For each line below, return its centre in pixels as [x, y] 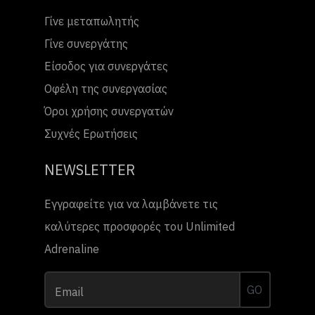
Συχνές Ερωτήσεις [91, 134]
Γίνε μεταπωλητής [92, 21]
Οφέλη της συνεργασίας [106, 89]
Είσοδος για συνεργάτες [106, 66]
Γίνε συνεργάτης [86, 44]
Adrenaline [72, 249]
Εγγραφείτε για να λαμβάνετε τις [131, 204]
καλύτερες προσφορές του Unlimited [140, 226]
